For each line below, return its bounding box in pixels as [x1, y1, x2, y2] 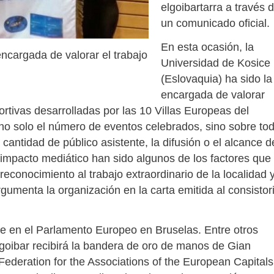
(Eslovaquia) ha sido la [161, 72, 272, 85]
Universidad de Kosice [161, 56, 270, 69]
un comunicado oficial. [161, 17, 270, 29]
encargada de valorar [161, 88, 265, 101]
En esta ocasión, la [161, 40, 254, 53]
